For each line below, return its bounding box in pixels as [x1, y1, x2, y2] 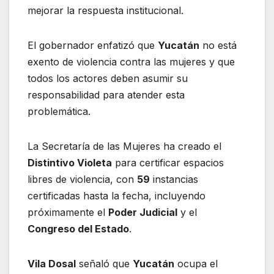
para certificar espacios [112, 156, 224, 169]
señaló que [76, 257, 133, 270]
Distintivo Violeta [28, 156, 112, 169]
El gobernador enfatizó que [28, 39, 158, 51]
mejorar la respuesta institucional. [28, 4, 183, 17]
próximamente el [28, 206, 108, 218]
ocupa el [174, 257, 218, 270]
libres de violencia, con [28, 172, 137, 185]
